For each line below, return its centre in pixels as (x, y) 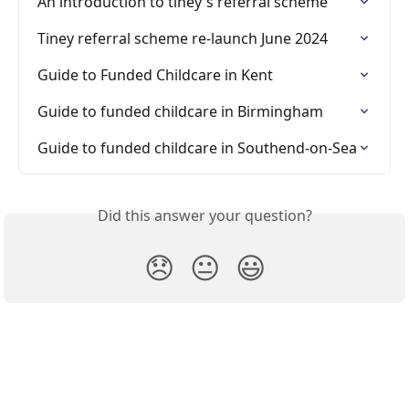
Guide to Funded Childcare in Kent (155, 74)
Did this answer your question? (204, 215)
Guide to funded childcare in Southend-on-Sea (197, 147)
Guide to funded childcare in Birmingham (180, 111)
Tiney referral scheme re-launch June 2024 (183, 38)
